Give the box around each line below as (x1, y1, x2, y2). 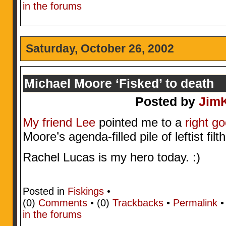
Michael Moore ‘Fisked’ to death (24, 76, 214, 90)
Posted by (135, 94, 199, 108)
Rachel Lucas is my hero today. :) (22, 150, 200, 164)
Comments (38, 197, 87, 208)
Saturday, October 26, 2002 (25, 42, 174, 55)
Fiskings (67, 185, 104, 197)
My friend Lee (22, 116, 95, 129)
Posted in (22, 185, 68, 197)
